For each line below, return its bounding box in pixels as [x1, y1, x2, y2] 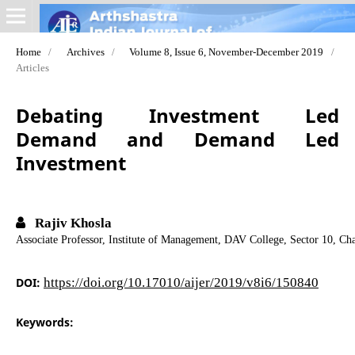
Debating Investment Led [15, 101, 340, 128]
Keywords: [15, 314, 74, 330]
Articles [15, 62, 49, 73]
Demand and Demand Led [15, 125, 340, 152]
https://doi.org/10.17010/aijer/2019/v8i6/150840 [43, 274, 319, 288]
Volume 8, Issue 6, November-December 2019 [129, 46, 324, 57]
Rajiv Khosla [31, 215, 112, 229]
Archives [66, 46, 105, 57]
